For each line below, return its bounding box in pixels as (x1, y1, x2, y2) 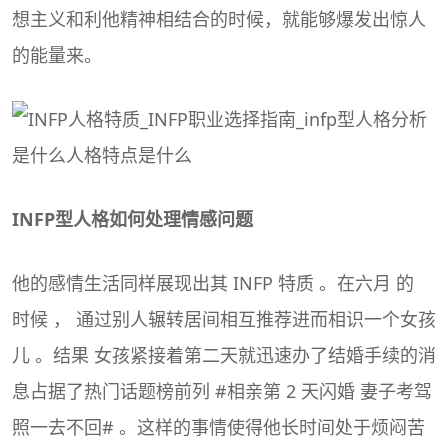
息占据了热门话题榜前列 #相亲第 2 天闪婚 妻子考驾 (12, 378, 432, 403)
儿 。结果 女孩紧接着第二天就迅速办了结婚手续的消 (12, 342, 436, 367)
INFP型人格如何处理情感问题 (12, 206, 253, 231)
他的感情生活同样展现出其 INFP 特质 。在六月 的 (12, 270, 414, 295)
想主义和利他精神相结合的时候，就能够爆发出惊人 (12, 6, 426, 31)
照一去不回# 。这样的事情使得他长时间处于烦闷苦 (12, 414, 425, 439)
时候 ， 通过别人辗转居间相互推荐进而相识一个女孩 (12, 306, 436, 331)
